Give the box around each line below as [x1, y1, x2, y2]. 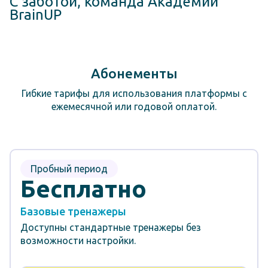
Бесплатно [20, 175, 147, 202]
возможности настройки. [20, 234, 136, 246]
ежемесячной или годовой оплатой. [51, 100, 217, 112]
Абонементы [90, 65, 178, 81]
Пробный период [31, 163, 108, 174]
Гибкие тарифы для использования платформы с [21, 87, 247, 99]
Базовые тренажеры [20, 205, 126, 217]
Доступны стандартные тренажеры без [20, 221, 201, 233]
